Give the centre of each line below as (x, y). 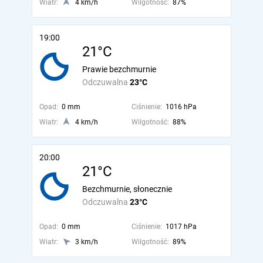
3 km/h (87, 242)
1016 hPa (181, 107)
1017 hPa (181, 227)
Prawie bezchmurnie (119, 69)
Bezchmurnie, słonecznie (127, 189)
